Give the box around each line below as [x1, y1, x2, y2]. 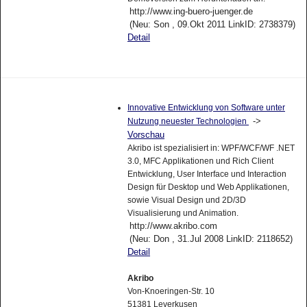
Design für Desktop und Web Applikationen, [127, 182, 289, 193]
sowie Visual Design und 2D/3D [127, 195, 246, 206]
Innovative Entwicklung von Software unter [127, 103, 285, 113]
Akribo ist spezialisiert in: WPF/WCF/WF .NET [127, 143, 295, 153]
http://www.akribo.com [129, 221, 217, 232]
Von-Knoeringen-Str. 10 [127, 286, 214, 297]
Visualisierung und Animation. [127, 208, 238, 219]
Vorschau [127, 130, 164, 140]
